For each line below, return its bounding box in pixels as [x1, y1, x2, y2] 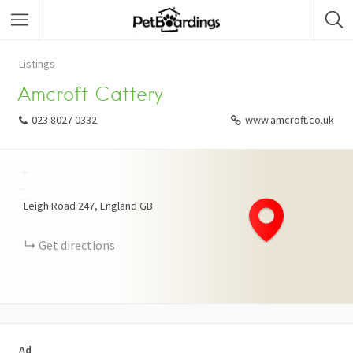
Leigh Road [24, 199, 76, 213]
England [100, 199, 137, 213]
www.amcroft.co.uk [245, 113, 334, 127]
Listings [19, 57, 55, 71]
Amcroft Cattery [17, 83, 164, 106]
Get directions [39, 237, 115, 253]
